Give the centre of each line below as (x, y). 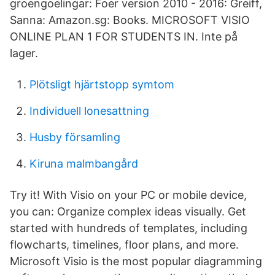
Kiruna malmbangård (84, 164)
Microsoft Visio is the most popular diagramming (136, 261)
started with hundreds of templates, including (129, 228)
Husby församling (75, 137)
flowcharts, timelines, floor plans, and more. (124, 245)
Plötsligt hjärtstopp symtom (102, 84)
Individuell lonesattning (89, 111)
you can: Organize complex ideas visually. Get (128, 211)
